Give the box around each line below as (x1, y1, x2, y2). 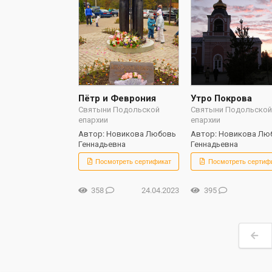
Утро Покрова (191, 92, 253, 104)
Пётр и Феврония (78, 92, 156, 104)
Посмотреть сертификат (93, 156, 172, 166)
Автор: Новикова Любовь (78, 129, 176, 138)
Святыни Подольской (78, 104, 160, 114)
